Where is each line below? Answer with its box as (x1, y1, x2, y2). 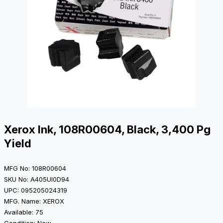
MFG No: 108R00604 (4, 164, 66, 173)
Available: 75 (4, 208, 43, 217)
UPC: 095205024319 (4, 186, 67, 195)
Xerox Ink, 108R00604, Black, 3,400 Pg (4, 123, 211, 136)
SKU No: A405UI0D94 (4, 175, 69, 184)
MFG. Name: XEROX (4, 197, 64, 206)
